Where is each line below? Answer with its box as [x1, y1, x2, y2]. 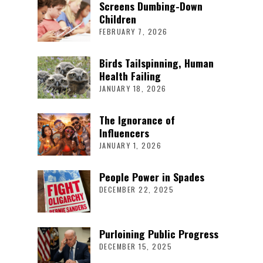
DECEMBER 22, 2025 [99, 183, 174, 195]
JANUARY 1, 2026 [99, 139, 162, 151]
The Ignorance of [99, 112, 175, 127]
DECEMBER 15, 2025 [99, 240, 173, 252]
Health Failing [99, 68, 161, 83]
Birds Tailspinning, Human [99, 55, 214, 70]
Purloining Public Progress [99, 225, 218, 241]
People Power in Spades [99, 168, 204, 184]
